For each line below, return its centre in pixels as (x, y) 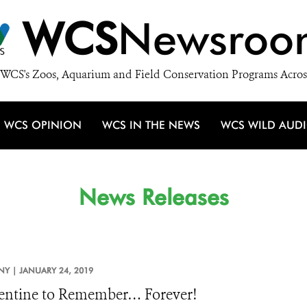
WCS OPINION (43, 125)
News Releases (153, 197)
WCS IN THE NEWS (151, 125)
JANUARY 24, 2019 (56, 270)
